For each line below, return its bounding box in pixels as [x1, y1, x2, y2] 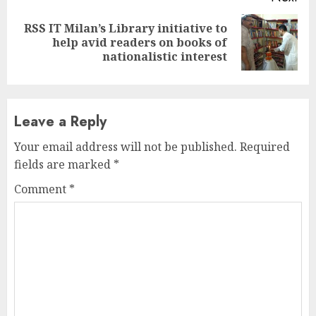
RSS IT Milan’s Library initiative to [24, 20, 227, 36]
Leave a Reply [14, 111, 107, 132]
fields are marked [14, 156, 114, 172]
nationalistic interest [102, 48, 227, 64]
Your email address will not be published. [14, 138, 237, 154]
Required [240, 138, 290, 154]
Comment [14, 181, 69, 197]
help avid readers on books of [52, 34, 227, 50]
